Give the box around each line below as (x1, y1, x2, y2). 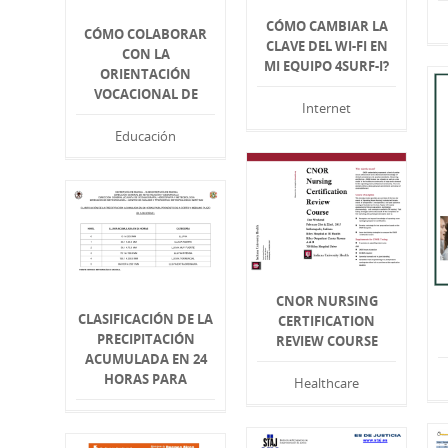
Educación (115, 127, 177, 146)
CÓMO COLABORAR (84, 25, 208, 44)
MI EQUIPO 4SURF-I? (264, 57, 390, 76)
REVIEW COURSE (275, 332, 378, 351)
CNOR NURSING (275, 292, 378, 311)
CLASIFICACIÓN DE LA (78, 309, 214, 328)
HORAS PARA (104, 369, 188, 388)
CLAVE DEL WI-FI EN (265, 37, 388, 56)
